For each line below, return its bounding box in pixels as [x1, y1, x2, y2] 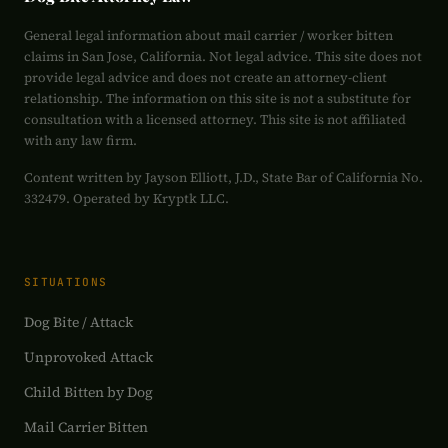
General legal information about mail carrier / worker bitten [24, 27, 393, 44]
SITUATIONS [24, 275, 108, 289]
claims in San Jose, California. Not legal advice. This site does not [24, 48, 422, 65]
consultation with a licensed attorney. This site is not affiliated [24, 111, 406, 128]
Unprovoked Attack [24, 347, 153, 367]
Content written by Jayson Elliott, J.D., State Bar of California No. [24, 169, 423, 186]
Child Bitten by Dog [24, 382, 153, 402]
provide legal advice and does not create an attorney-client [24, 69, 387, 86]
